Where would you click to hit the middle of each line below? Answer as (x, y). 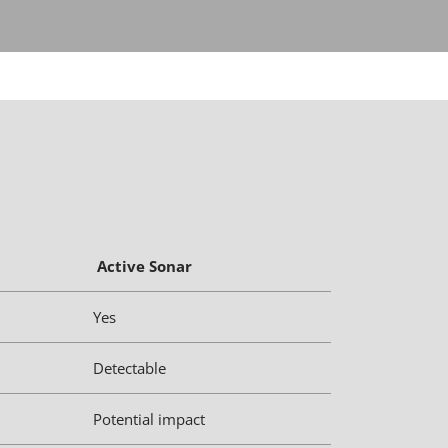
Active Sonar (142, 266)
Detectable (129, 368)
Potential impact (149, 419)
